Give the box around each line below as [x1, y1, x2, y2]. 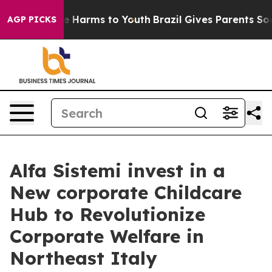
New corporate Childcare [10, 181, 242, 204]
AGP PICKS [7, 14, 56, 25]
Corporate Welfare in [10, 225, 204, 248]
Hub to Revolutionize [10, 203, 205, 226]
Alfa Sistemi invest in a [10, 159, 225, 182]
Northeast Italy [10, 246, 157, 270]
